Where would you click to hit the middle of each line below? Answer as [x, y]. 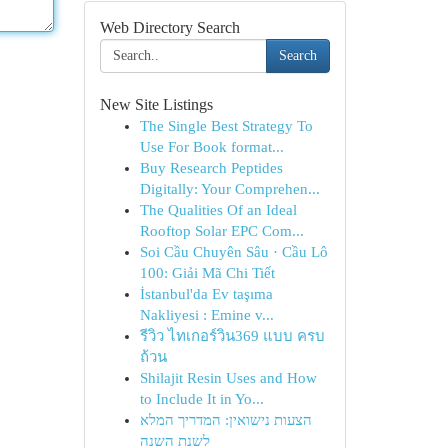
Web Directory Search [169, 27]
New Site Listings [156, 104]
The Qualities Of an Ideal [218, 210]
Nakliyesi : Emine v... [206, 315]
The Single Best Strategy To [226, 126]
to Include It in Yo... [201, 399]
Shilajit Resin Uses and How [228, 378]
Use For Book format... [211, 147]
